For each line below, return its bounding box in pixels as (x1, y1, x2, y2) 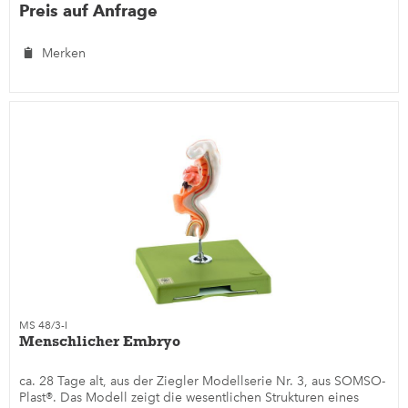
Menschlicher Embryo (19, 331, 181, 350)
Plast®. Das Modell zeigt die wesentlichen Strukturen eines (19, 389, 360, 405)
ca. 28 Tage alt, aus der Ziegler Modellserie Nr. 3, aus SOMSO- (19, 372, 386, 389)
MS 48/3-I (19, 318, 68, 331)
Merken (42, 45, 87, 61)
